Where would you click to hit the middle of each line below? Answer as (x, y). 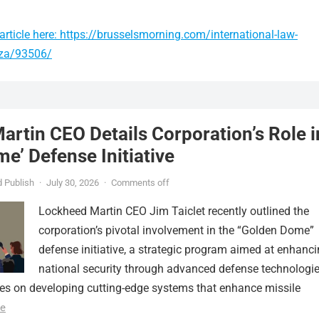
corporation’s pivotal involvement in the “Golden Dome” (176, 230)
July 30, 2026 (73, 183)
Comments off (140, 183)
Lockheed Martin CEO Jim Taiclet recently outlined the (174, 211)
